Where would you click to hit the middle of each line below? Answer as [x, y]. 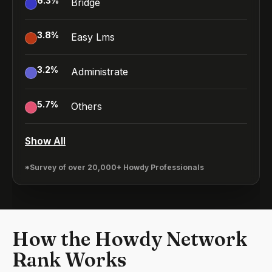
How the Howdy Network [130, 239]
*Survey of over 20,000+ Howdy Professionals [114, 167]
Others [87, 106]
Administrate [100, 72]
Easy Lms [93, 37]
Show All [45, 141]
